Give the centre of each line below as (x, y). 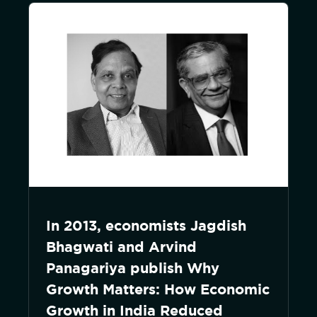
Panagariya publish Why (133, 268)
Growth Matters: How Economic (158, 289)
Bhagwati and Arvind (121, 247)
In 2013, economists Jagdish (146, 225)
